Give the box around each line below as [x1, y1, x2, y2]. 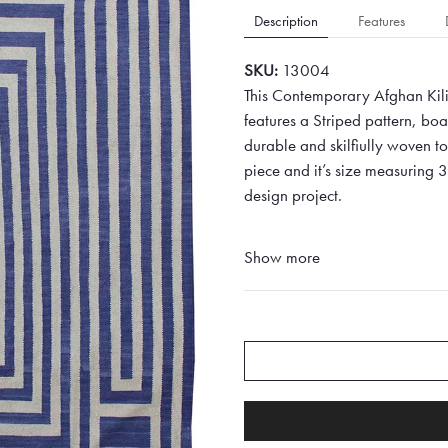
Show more [244, 246, 320, 268]
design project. [244, 184, 342, 206]
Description [254, 11, 318, 30]
